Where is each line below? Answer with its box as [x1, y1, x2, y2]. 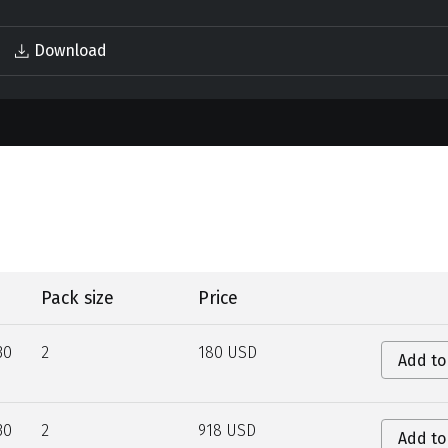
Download [34, 41, 108, 61]
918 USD [197, 420, 256, 440]
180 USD [197, 342, 257, 362]
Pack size [41, 286, 115, 309]
